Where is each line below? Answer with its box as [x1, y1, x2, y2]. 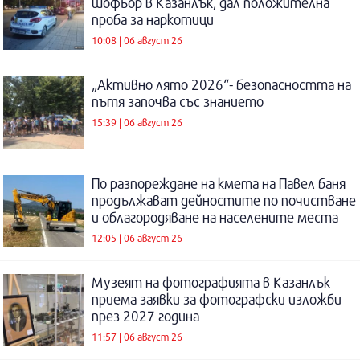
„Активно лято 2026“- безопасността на [92, 76, 351, 94]
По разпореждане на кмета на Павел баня [92, 175, 346, 193]
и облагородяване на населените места [92, 209, 338, 227]
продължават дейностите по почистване [92, 192, 356, 210]
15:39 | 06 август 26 [92, 115, 182, 129]
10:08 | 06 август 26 [92, 33, 182, 47]
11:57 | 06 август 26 [92, 329, 182, 343]
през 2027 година [92, 308, 199, 325]
